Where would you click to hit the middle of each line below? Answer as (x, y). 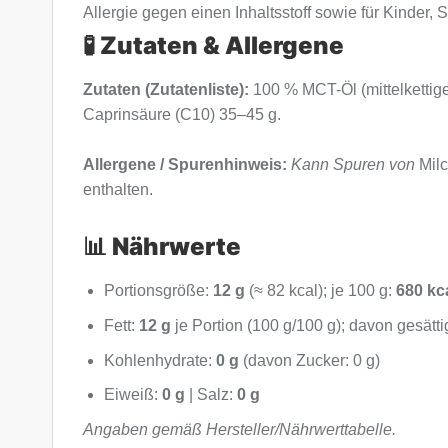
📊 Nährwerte (162, 247)
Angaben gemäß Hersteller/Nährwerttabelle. (239, 429)
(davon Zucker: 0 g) (309, 360)
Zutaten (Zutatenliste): (166, 89)
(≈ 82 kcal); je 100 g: (320, 291)
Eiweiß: (132, 395)
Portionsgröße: (158, 291)
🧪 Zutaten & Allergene (213, 45)
